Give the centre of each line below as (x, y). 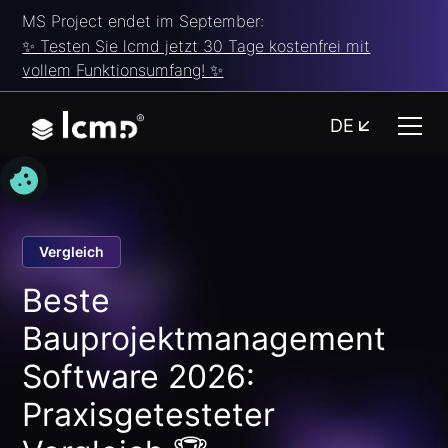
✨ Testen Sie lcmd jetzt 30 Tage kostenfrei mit (196, 45)
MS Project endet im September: (143, 20)
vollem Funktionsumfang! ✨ (123, 69)
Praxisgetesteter (149, 414)
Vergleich (72, 252)
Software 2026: (139, 376)
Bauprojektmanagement (204, 338)
